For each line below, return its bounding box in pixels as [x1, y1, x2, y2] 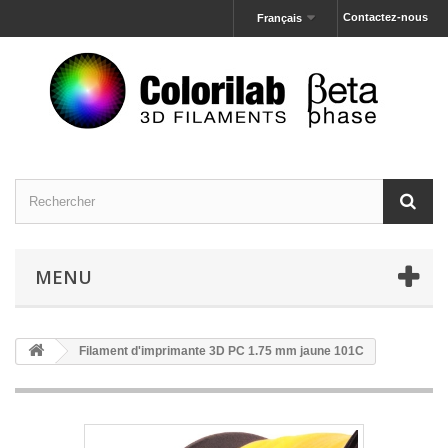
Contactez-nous [343, 11, 428, 23]
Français [256, 12, 302, 24]
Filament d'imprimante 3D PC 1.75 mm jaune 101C [76, 344, 364, 358]
